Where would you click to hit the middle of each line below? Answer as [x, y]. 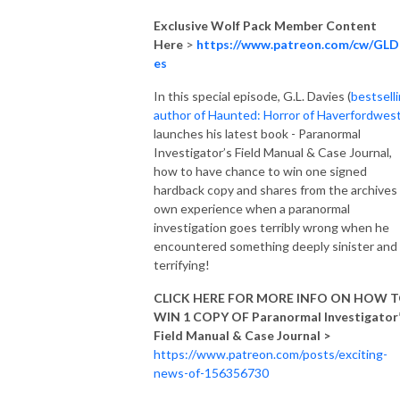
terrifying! [182, 264]
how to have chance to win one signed [260, 171]
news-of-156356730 [211, 372]
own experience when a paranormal [252, 208]
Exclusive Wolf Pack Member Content [265, 25]
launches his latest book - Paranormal [257, 133]
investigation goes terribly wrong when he [271, 227]
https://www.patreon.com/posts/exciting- [271, 354]
